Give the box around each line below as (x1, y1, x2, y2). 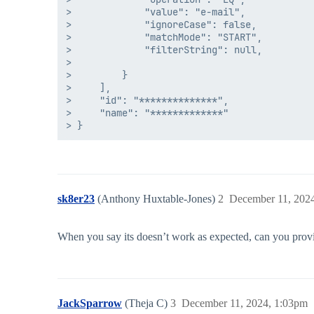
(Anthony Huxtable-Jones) (97, 193, 218, 205)
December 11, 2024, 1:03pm (182, 297, 308, 310)
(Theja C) (125, 297, 170, 310)
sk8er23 (57, 193, 95, 205)
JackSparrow (57, 297, 122, 310)
